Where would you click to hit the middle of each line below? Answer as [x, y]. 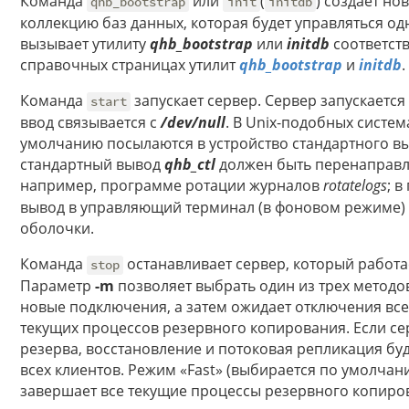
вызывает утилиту [85, 44]
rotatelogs [355, 186]
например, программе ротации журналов [172, 186]
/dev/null [193, 123]
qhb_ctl [190, 165]
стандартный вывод [92, 165]
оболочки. [57, 229]
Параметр [58, 286]
